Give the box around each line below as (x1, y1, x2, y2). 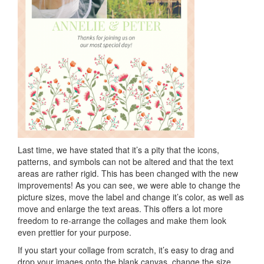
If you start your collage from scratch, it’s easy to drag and (18, 243, 234, 256)
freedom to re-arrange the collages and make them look (18, 214, 226, 226)
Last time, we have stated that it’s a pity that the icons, (18, 143, 219, 156)
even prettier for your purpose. (18, 226, 131, 238)
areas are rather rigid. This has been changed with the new (18, 167, 238, 179)
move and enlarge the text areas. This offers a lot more (18, 202, 223, 214)
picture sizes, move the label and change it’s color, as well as (18, 190, 244, 203)
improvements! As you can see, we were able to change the (18, 179, 240, 191)
